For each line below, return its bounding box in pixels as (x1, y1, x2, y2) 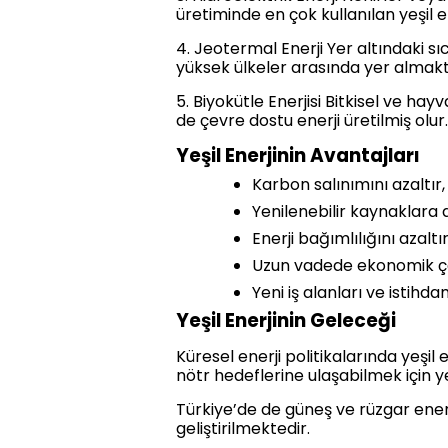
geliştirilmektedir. (176, 417, 310, 441)
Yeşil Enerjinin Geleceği (176, 307, 396, 335)
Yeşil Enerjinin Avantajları (176, 142, 420, 170)
